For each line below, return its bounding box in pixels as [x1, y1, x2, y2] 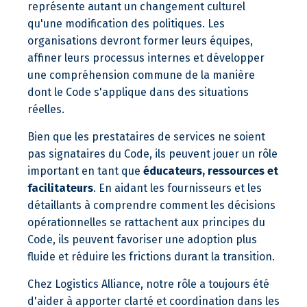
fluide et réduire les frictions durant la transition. [27, 250, 275, 263]
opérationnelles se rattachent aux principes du [27, 216, 265, 229]
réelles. [27, 103, 64, 116]
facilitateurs [27, 182, 93, 195]
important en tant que [27, 164, 143, 177]
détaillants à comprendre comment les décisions [27, 199, 275, 212]
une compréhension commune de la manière [27, 69, 255, 82]
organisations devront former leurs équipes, [27, 34, 253, 47]
